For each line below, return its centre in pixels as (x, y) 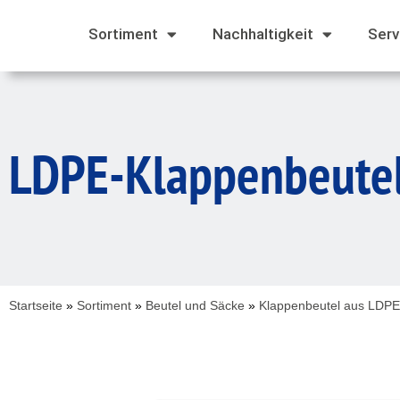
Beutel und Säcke (195, 305)
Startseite (36, 305)
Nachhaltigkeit (263, 34)
